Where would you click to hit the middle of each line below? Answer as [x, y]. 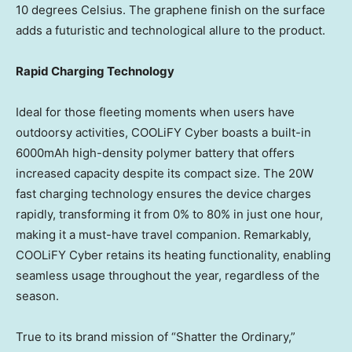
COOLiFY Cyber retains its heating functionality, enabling [173, 255]
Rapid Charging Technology [95, 71]
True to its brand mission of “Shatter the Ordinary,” [156, 337]
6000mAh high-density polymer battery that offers [155, 153]
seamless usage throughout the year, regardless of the [168, 276]
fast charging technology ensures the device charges [163, 194]
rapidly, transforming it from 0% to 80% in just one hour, [169, 214]
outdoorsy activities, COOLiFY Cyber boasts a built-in [163, 133]
